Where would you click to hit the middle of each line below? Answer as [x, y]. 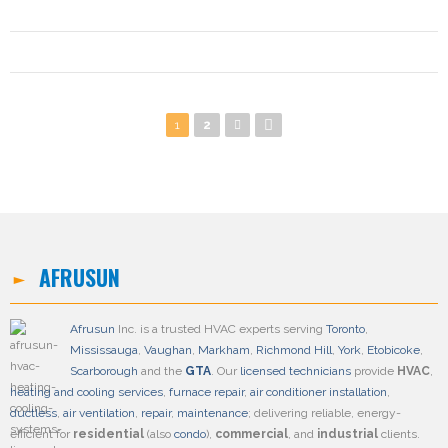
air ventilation [99, 413]
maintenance [212, 413]
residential [108, 434]
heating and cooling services [86, 392]
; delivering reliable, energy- [324, 413]
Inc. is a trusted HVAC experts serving [220, 329]
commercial [251, 434]
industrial [347, 434]
